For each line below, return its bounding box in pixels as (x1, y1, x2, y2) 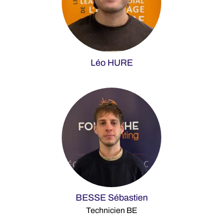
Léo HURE (90, 58, 133, 68)
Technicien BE (86, 206, 137, 215)
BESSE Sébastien (75, 193, 148, 203)
